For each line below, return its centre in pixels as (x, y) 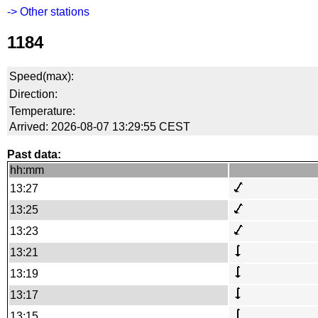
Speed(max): (42, 76)
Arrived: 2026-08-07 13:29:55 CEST (100, 126)
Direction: (33, 94)
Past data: (34, 154)
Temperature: (42, 111)
